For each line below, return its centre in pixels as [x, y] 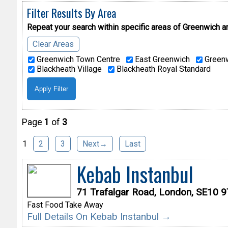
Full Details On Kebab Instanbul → [99, 217]
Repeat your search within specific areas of [104, 27]
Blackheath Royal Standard [162, 69]
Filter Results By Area [71, 12]
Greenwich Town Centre [77, 59]
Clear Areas [53, 44]
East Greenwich [161, 59]
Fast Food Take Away [65, 205]
